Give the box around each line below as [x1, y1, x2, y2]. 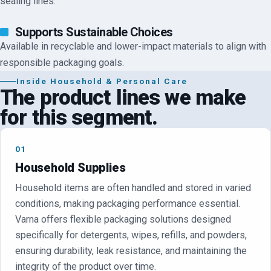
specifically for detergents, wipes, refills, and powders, [15, 229, 247, 241]
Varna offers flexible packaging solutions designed [15, 213, 231, 225]
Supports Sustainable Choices [15, 25, 173, 39]
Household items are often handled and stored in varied [15, 181, 251, 194]
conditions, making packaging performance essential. [15, 197, 240, 209]
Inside [16, 76, 51, 86]
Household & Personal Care [50, 76, 188, 86]
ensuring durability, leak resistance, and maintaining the [15, 244, 247, 256]
